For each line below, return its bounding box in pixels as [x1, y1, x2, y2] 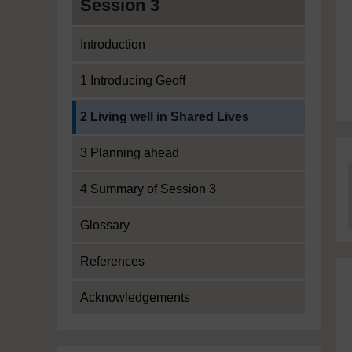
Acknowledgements [80, 291, 190, 304]
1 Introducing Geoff [80, 74, 185, 87]
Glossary [80, 218, 130, 232]
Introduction [80, 38, 145, 51]
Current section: [71, 101, 159, 115]
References [80, 255, 145, 268]
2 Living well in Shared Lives [80, 110, 249, 123]
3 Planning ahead [80, 146, 179, 159]
